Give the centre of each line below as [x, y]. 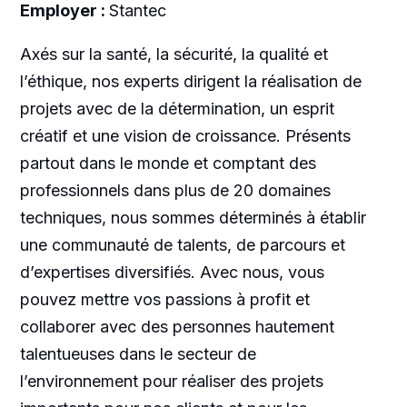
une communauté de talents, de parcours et [182, 244]
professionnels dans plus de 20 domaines [175, 190]
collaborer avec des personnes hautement [177, 326]
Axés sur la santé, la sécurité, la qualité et [174, 54]
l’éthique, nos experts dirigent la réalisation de [190, 81]
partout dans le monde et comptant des [168, 163]
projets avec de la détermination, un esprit [177, 108]
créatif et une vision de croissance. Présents [185, 135]
